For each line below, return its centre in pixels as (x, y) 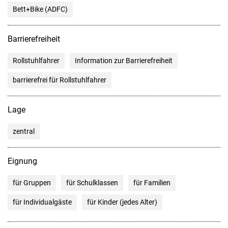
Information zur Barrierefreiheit (124, 60)
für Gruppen (32, 182)
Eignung (22, 161)
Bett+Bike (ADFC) (40, 9)
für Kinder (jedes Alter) (122, 202)
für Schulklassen (92, 182)
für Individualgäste (42, 202)
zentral (24, 131)
